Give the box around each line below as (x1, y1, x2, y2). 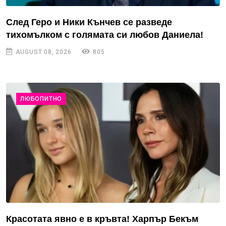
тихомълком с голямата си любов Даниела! (6, 29, 203, 40)
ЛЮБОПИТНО (20, 95, 63, 102)
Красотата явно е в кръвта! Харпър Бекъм (6, 214, 198, 224)
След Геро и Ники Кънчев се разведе (6, 17, 172, 27)
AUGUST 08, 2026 (13, 48, 72, 55)
